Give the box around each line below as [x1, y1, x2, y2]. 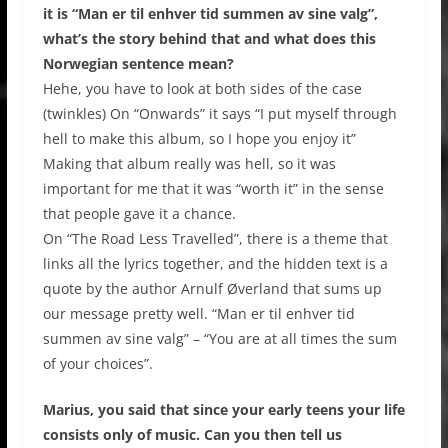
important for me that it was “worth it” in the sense [42, 178, 384, 198]
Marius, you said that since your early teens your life [42, 399, 405, 419]
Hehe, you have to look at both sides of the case [42, 78, 362, 98]
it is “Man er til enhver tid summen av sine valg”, [42, 3, 378, 23]
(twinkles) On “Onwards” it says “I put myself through [42, 103, 397, 123]
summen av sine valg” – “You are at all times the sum [42, 328, 397, 348]
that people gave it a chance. [42, 203, 236, 223]
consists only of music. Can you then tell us [42, 424, 342, 444]
